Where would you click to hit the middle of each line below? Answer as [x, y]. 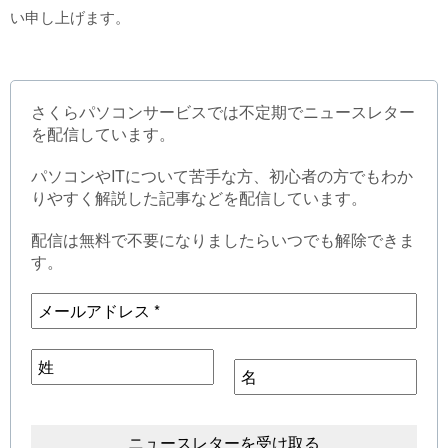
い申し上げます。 [70, 16]
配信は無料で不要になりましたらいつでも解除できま [223, 239]
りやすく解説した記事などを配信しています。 [199, 197]
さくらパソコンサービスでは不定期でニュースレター [223, 111]
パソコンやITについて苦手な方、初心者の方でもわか [222, 175]
